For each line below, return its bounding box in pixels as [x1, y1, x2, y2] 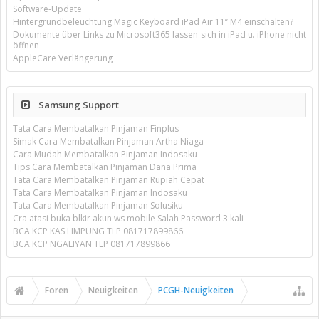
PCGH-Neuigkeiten [158, 284, 234, 296]
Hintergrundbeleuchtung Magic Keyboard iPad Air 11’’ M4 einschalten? [13, 16, 293, 28]
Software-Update [13, 3, 82, 15]
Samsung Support [36, 98, 119, 111]
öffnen [13, 39, 39, 51]
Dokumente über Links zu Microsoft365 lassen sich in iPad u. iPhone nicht [13, 28, 306, 41]
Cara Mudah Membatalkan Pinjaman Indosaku [13, 148, 197, 160]
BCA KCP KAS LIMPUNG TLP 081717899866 [13, 225, 183, 237]
